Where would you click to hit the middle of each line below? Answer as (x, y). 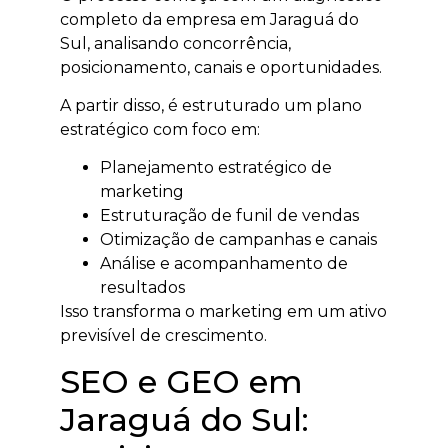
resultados (142, 288)
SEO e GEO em (181, 381)
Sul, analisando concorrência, (175, 43)
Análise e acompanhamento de (224, 264)
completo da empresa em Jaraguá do (209, 19)
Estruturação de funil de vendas (229, 216)
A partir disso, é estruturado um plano (211, 106)
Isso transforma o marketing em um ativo (223, 312)
